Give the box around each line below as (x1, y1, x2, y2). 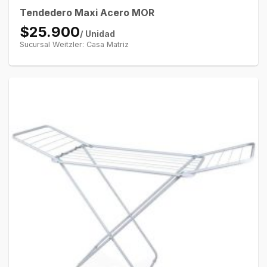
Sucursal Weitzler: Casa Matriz (19, 40, 129, 49)
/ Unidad (79, 29, 115, 39)
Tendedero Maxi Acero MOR (19, 7, 154, 19)
